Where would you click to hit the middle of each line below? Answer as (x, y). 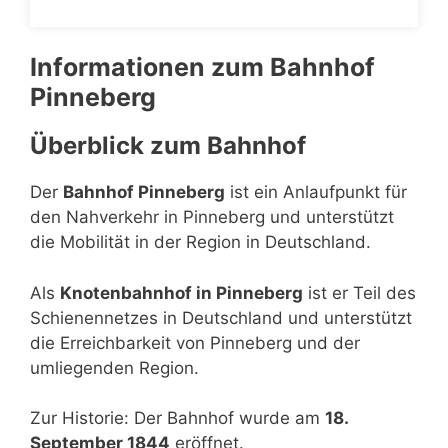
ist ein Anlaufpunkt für (316, 192)
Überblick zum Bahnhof (168, 145)
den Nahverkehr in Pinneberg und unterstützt (212, 217)
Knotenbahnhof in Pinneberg (181, 292)
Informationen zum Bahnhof (202, 67)
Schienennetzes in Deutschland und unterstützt (221, 317)
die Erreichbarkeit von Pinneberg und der (195, 342)
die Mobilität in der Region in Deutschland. (200, 242)
